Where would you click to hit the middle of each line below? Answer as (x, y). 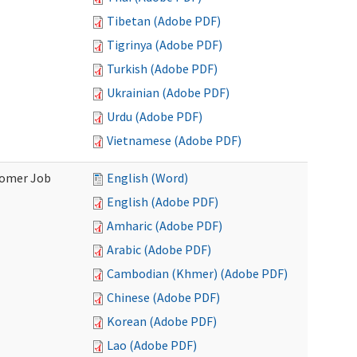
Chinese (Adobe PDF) (163, 297)
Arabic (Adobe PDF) (159, 249)
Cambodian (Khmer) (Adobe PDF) (197, 273)
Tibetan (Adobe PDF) (164, 21)
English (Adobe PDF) (163, 202)
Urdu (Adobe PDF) (155, 116)
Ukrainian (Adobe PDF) (168, 92)
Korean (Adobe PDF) (162, 321)
